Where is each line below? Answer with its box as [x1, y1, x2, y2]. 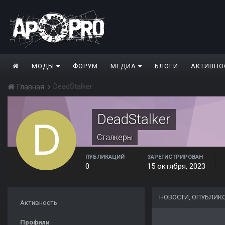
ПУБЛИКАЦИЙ [85, 154, 125, 161]
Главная [15, 82, 46, 92]
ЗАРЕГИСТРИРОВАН [147, 154, 203, 161]
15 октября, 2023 [147, 162, 205, 171]
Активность [20, 199, 57, 207]
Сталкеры [97, 133, 133, 143]
